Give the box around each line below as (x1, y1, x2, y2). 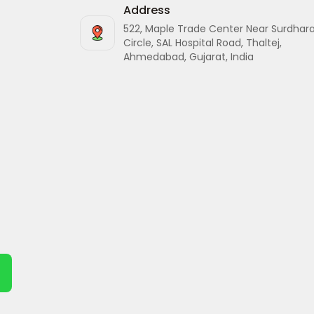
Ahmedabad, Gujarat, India (123, 50, 254, 64)
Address (123, 2, 170, 18)
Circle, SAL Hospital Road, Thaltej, (123, 36, 282, 50)
